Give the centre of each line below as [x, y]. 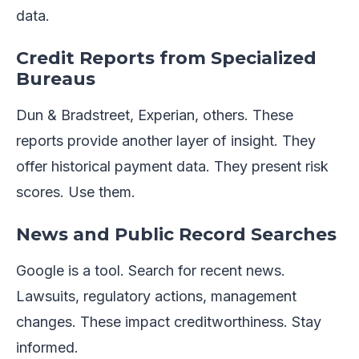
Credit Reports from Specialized [166, 58]
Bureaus [56, 79]
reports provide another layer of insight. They [166, 141]
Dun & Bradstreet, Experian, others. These [155, 115]
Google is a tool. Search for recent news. [151, 271]
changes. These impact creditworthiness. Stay [169, 322]
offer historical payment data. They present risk [172, 167]
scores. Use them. [76, 192]
